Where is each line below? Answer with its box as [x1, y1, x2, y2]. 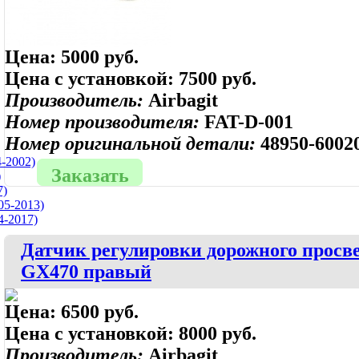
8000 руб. [179, 323, 256, 344]
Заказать [50, 165, 129, 186]
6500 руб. [61, 301, 139, 322]
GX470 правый [21, 261, 151, 282]
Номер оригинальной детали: [5, 133, 260, 154]
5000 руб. [61, 46, 139, 67]
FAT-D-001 [204, 111, 293, 132]
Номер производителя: [5, 111, 204, 132]
